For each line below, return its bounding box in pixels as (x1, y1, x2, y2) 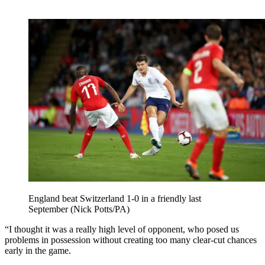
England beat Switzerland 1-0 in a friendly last (28, 193, 201, 204)
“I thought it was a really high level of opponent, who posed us (5, 224, 239, 235)
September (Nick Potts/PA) (28, 204, 130, 215)
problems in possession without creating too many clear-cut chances (5, 235, 257, 245)
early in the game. (5, 245, 71, 256)
